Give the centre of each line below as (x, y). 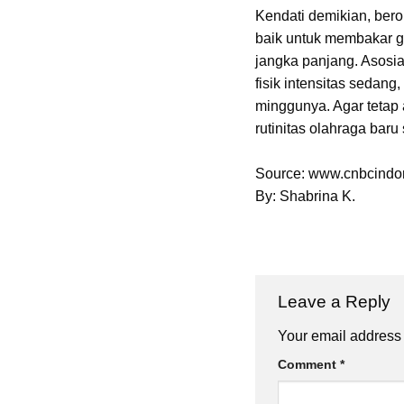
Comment (308, 364)
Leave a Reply (336, 302)
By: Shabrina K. (305, 197)
